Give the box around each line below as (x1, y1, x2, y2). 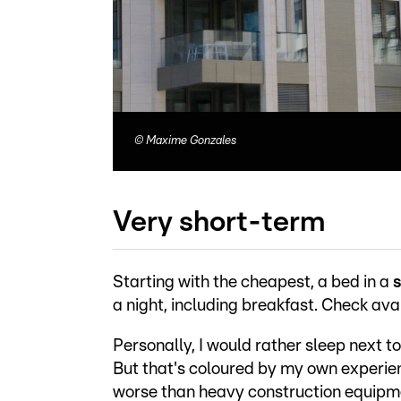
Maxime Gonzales (146, 135, 236, 147)
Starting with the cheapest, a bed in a (113, 273, 393, 291)
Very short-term (113, 207, 325, 236)
